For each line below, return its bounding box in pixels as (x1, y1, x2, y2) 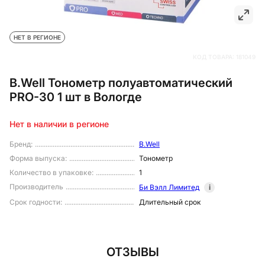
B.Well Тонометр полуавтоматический (9, 75, 232, 90)
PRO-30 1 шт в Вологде (9, 89, 142, 104)
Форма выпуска (9, 154, 65, 163)
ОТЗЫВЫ (106, 245, 159, 260)
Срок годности (9, 198, 60, 207)
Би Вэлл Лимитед (139, 183, 199, 192)
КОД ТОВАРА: (193, 53, 236, 60)
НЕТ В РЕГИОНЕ (14, 34, 61, 41)
